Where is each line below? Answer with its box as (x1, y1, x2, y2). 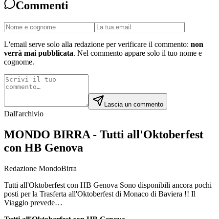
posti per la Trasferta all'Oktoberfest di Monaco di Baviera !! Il (4, 189, 196, 198)
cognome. (4, 57, 34, 66)
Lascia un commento (104, 100, 163, 108)
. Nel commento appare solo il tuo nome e (73, 48, 202, 57)
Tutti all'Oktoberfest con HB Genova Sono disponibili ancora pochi (4, 180, 212, 189)
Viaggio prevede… (4, 198, 63, 207)
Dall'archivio (4, 109, 44, 118)
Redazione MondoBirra (4, 164, 77, 173)
